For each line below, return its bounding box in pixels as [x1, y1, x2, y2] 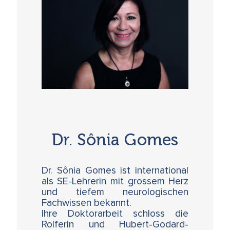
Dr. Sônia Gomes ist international [41, 165, 189, 176]
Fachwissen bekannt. [41, 198, 131, 208]
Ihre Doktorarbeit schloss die [41, 208, 189, 219]
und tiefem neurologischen [41, 187, 189, 197]
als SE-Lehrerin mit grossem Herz [41, 176, 189, 186]
